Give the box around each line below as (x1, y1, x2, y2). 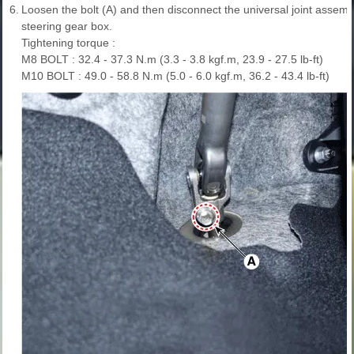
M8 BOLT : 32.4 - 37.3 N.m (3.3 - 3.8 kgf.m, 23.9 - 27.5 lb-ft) (21, 52, 323, 66)
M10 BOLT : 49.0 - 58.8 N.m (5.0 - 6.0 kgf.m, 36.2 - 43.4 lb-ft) (21, 69, 330, 82)
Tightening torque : (21, 36, 115, 49)
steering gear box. (21, 19, 112, 32)
